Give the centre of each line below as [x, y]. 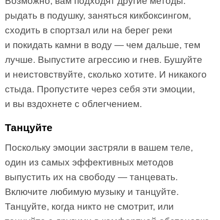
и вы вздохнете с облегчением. [73, 104]
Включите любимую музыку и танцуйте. [92, 192]
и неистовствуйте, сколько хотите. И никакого [106, 74]
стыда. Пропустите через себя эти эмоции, [100, 89]
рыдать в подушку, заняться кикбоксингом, [98, 15]
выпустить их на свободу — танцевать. [91, 177]
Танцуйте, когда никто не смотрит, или [89, 206]
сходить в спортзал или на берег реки [89, 30]
